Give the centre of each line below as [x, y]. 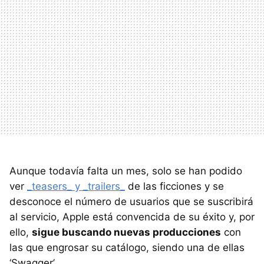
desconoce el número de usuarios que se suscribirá [131, 201]
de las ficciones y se [174, 186]
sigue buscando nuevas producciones [126, 232]
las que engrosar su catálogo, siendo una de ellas [127, 247]
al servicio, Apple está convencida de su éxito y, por [132, 217]
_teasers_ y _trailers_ [76, 186]
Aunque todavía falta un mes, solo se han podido [126, 171]
